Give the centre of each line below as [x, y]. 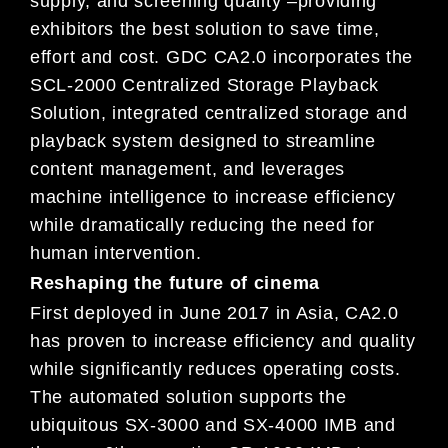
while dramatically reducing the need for [203, 225]
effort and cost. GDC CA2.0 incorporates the [222, 57]
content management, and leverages [188, 169]
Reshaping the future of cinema [175, 283]
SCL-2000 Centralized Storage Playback [204, 85]
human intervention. [116, 253]
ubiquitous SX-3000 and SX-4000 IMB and [213, 424]
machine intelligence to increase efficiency [213, 197]
